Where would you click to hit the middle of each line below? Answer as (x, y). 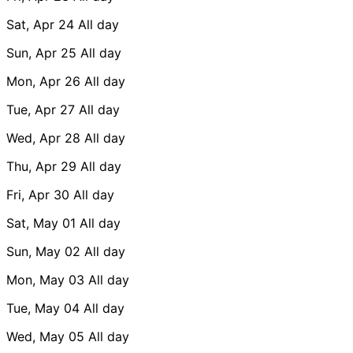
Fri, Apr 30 (38, 194)
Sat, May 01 (41, 223)
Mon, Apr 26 (43, 81)
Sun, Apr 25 (41, 52)
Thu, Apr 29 (41, 166)
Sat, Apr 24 (40, 24)
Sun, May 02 (43, 251)
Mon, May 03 (45, 279)
